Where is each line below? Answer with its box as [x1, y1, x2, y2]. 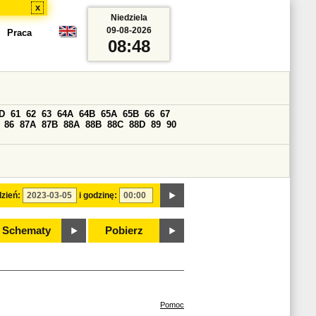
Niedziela [110, 13, 147, 23]
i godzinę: [79, 190, 117, 200]
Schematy [1, 225, 51, 236]
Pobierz [105, 225, 143, 236]
